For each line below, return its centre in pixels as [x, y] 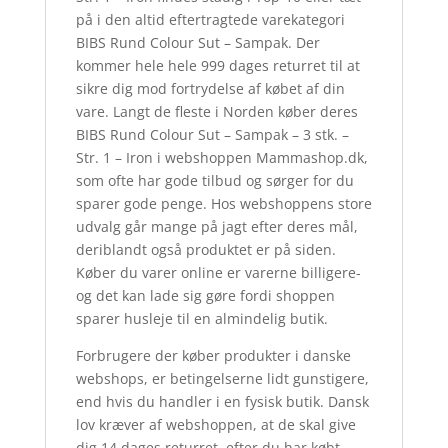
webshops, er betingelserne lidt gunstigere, [222, 379]
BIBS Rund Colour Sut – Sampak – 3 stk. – [212, 135]
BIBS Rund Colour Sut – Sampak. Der [197, 43]
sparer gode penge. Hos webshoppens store [223, 204]
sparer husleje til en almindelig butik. [201, 319]
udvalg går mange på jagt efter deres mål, [216, 227]
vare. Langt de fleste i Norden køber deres [216, 112]
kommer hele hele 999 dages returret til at [217, 66]
